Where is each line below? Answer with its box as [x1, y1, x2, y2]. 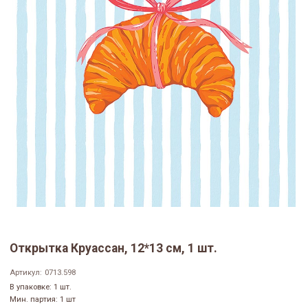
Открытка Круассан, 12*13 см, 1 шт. [10, 241, 217, 256]
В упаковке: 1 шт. [10, 283, 71, 292]
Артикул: [10, 268, 42, 278]
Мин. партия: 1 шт [10, 295, 76, 305]
